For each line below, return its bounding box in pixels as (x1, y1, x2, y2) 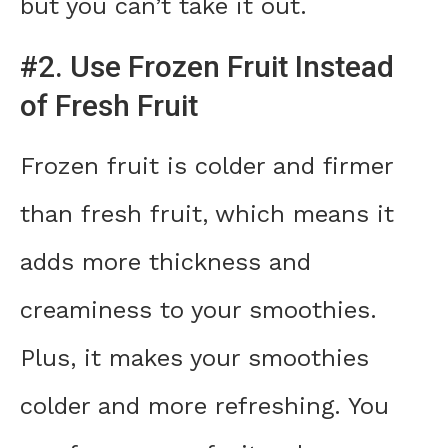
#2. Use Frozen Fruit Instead (20, 49, 394, 85)
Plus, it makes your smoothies (20, 344, 369, 373)
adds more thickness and (20, 248, 311, 277)
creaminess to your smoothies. (20, 296, 377, 325)
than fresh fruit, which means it (20, 200, 394, 229)
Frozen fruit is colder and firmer (20, 152, 393, 181)
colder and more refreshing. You (20, 392, 389, 421)
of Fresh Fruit (20, 88, 198, 124)
